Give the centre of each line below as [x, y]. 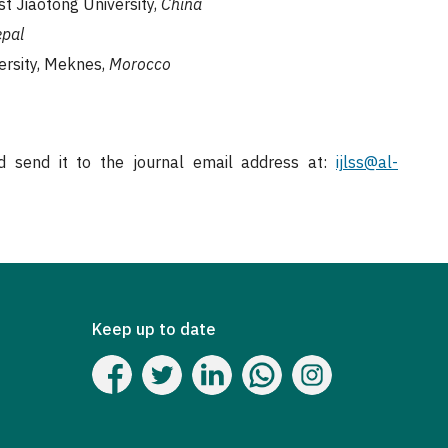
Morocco [140, 64]
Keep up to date [154, 328]
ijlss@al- [367, 161]
